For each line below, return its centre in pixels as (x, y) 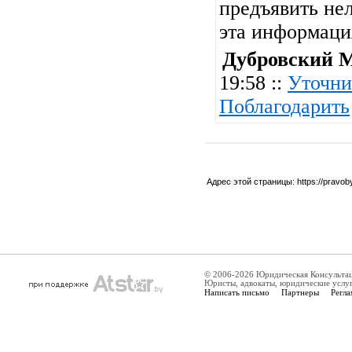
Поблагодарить (284, 106)
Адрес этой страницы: (252, 181)
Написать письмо (237, 292)
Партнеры (300, 292)
